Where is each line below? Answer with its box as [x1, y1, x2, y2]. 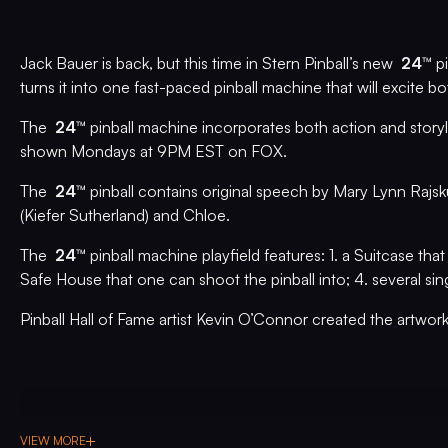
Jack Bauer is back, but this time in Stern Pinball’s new [20, 53, 401, 73]
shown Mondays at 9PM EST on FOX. [20, 141, 287, 161]
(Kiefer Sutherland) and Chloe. [20, 205, 230, 225]
